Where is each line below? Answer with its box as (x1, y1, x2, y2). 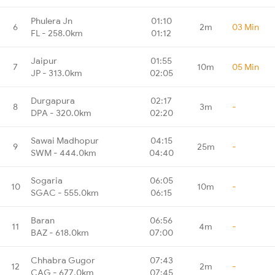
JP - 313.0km (31, 67, 82, 79)
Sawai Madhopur (31, 134, 99, 146)
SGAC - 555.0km (31, 187, 99, 198)
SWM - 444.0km (31, 147, 96, 158)
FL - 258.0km (31, 27, 83, 39)
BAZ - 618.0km (31, 227, 89, 238)
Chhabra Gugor (31, 254, 95, 266)
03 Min (232, 21, 259, 33)
